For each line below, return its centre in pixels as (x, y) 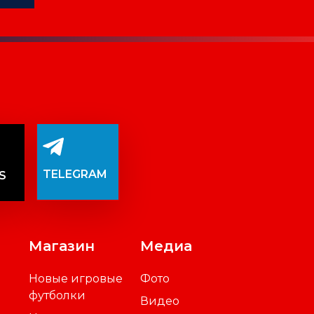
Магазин (62, 246)
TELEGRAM (75, 174)
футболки (57, 295)
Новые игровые (76, 278)
